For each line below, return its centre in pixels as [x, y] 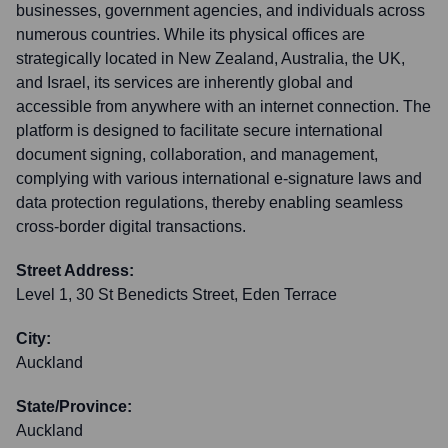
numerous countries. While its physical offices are [190, 34]
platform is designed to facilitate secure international [199, 130]
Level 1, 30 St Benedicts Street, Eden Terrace [176, 294]
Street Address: [75, 270]
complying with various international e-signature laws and [219, 178]
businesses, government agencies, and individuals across [220, 10]
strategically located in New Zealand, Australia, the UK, [210, 58]
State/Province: [74, 406]
